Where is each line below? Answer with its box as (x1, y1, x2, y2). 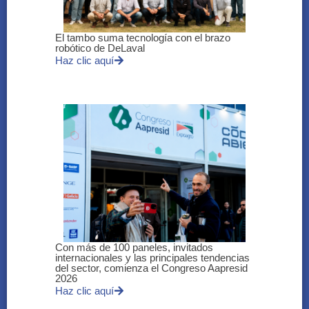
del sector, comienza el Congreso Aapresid (55, 262, 248, 275)
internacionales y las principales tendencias (55, 252, 250, 264)
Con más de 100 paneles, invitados (55, 241, 213, 254)
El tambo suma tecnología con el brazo (55, 32, 230, 44)
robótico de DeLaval (55, 42, 145, 54)
